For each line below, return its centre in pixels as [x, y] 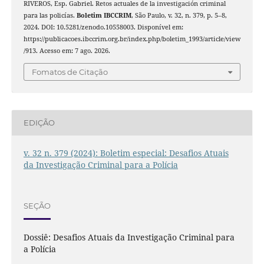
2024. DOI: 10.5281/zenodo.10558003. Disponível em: [103, 27]
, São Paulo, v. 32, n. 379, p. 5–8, [179, 16]
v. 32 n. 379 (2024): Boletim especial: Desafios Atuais [126, 153]
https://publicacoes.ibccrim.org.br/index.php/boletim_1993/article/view [132, 39]
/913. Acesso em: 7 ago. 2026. [67, 51]
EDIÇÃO [39, 123]
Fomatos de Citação [70, 72]
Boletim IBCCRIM [104, 16]
